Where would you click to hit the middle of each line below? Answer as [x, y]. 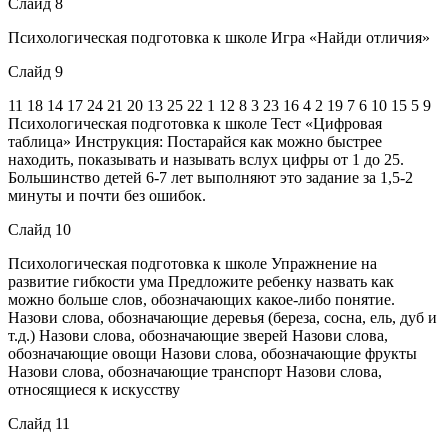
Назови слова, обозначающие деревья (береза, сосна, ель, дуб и [222, 317]
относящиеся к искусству [94, 389]
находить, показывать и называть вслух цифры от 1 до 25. [206, 159]
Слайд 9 [35, 71]
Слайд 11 [39, 423]
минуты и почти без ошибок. [107, 195]
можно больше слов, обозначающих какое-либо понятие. [201, 299]
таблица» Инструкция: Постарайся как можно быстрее [195, 141]
